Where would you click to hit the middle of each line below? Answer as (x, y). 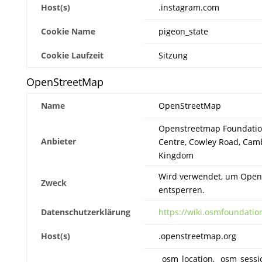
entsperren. (181, 190)
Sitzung (173, 55)
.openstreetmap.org (197, 236)
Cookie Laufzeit (72, 55)
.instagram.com (189, 7)
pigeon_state (183, 31)
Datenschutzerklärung (85, 212)
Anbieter (58, 141)
